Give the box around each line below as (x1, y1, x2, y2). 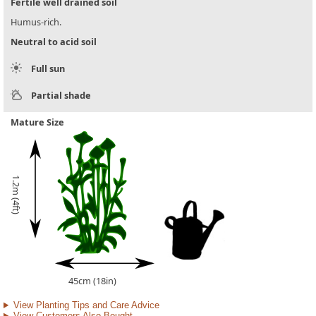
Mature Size (11, 116, 64, 129)
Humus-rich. (11, 16, 61, 29)
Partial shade (31, 89, 91, 102)
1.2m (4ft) (10, 175, 23, 215)
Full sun (31, 62, 65, 75)
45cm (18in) (68, 274, 116, 288)
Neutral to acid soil (11, 35, 97, 49)
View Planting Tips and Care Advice (13, 300, 159, 311)
